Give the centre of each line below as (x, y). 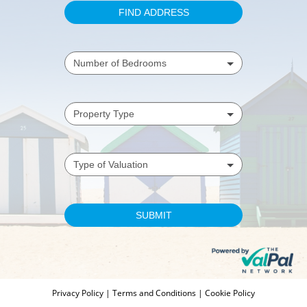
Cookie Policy (230, 293)
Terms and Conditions (154, 293)
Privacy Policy (79, 293)
